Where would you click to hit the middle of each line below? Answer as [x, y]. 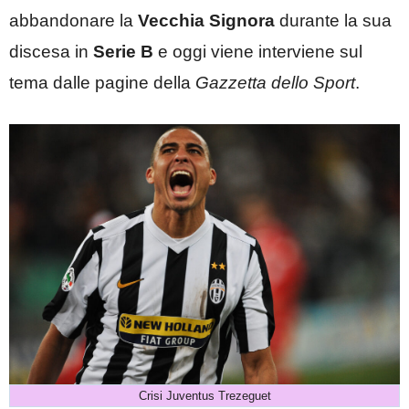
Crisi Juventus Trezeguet [204, 396]
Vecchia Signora [206, 20]
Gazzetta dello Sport [275, 82]
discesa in [51, 51]
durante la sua [333, 20]
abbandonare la [73, 20]
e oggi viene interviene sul [258, 51]
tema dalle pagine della [102, 82]
